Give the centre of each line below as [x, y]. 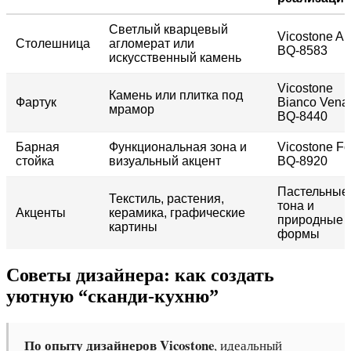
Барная [38, 147]
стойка [35, 161]
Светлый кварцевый [168, 29]
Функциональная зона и [178, 147]
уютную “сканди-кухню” [112, 296]
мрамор [132, 109]
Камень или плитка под [176, 95]
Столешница [53, 43]
